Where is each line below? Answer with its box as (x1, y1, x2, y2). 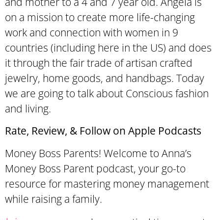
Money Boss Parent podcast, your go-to (5, 161, 186, 175)
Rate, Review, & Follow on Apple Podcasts (5, 124, 201, 138)
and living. (5, 101, 51, 115)
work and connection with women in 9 (5, 25, 178, 39)
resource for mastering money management (5, 176, 209, 191)
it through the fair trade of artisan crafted (5, 55, 192, 70)
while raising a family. (5, 192, 102, 206)
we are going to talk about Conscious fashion (5, 86, 209, 100)
